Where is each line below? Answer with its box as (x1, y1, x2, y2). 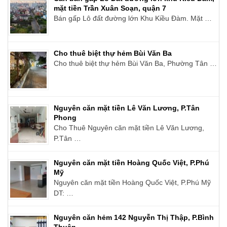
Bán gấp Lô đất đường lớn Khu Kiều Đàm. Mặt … (54, 14, 212, 22)
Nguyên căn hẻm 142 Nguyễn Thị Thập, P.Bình (54, 213, 214, 221)
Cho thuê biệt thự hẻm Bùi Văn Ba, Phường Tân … (54, 59, 217, 67)
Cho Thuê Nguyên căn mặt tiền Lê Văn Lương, (54, 123, 204, 132)
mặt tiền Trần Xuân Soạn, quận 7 (54, 4, 166, 12)
